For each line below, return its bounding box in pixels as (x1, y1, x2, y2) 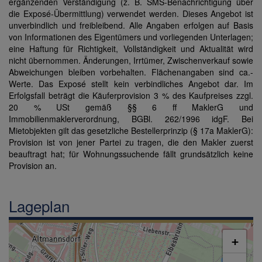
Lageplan (9, 195, 70, 217)
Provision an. (9, 160, 57, 172)
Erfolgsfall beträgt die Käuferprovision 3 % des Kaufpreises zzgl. (9, 89, 253, 102)
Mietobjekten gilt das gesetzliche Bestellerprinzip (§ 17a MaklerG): (9, 125, 253, 137)
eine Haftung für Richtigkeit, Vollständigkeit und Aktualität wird (9, 43, 253, 55)
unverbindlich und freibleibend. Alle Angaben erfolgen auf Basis (9, 19, 253, 32)
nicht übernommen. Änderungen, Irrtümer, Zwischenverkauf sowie (9, 54, 253, 67)
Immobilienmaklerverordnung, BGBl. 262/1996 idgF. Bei (9, 113, 253, 125)
